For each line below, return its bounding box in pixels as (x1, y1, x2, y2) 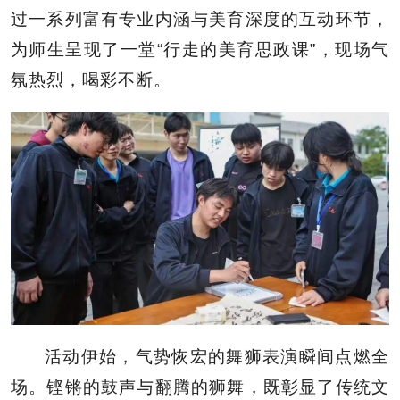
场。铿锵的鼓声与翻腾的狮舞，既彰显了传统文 (11, 377, 389, 396)
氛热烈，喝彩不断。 (11, 70, 171, 89)
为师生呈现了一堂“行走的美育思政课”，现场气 (11, 39, 389, 59)
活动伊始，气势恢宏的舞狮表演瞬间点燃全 (45, 346, 389, 366)
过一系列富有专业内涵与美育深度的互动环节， (11, 9, 389, 29)
